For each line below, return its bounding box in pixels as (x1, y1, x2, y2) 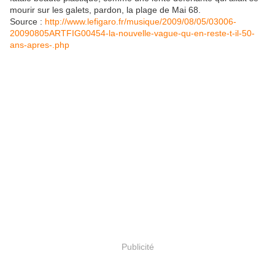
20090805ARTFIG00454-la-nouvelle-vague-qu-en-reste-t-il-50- (10, 28, 255, 38)
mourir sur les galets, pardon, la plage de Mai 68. (10, 4, 201, 15)
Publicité (121, 242, 154, 252)
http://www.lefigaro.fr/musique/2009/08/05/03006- (45, 16, 236, 26)
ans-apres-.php (10, 39, 69, 50)
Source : (10, 16, 45, 26)
